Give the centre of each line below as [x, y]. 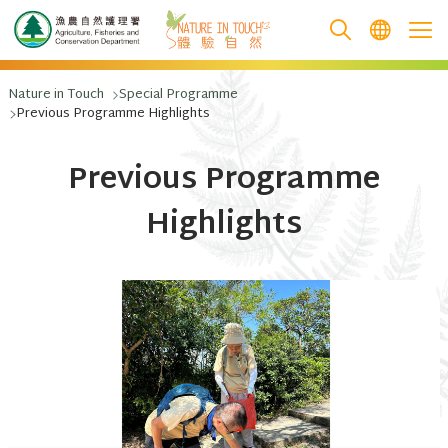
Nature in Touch [56, 95]
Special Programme [178, 95]
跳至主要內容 [88, 51]
